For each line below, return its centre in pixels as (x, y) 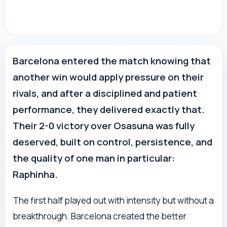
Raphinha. (35, 175)
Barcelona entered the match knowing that (112, 61)
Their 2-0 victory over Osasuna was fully (104, 126)
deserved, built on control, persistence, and (112, 142)
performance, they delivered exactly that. (109, 110)
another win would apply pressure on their (108, 77)
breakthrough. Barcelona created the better (100, 216)
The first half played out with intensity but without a (113, 201)
